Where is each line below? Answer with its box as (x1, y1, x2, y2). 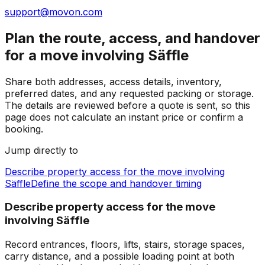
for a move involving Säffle (5, 46, 189, 64)
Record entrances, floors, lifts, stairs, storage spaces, (5, 238, 245, 250)
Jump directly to (5, 144, 78, 156)
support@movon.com (5, 5, 102, 18)
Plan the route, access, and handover (5, 29, 260, 47)
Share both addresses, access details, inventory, (5, 75, 222, 88)
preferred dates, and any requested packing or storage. (5, 87, 254, 99)
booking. (5, 122, 43, 135)
